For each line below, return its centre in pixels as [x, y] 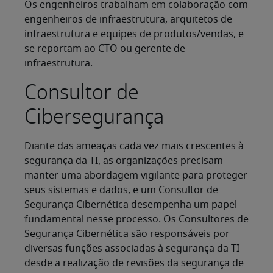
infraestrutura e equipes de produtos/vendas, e [134, 34]
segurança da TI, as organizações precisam [124, 161]
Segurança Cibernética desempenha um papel [131, 205]
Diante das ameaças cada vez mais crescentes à [134, 147]
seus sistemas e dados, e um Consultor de [121, 190]
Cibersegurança [94, 117]
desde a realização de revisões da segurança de [134, 264]
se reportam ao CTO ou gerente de [105, 49]
